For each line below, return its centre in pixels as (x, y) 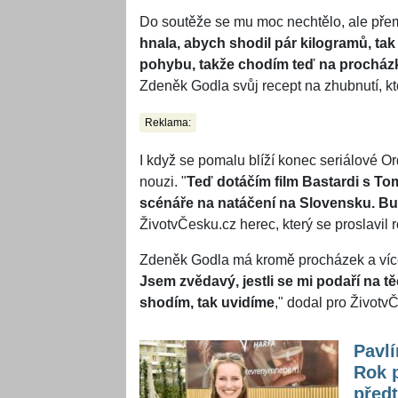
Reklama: (168, 123)
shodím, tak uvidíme (207, 303)
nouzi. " (163, 182)
